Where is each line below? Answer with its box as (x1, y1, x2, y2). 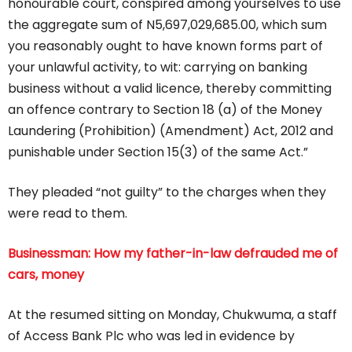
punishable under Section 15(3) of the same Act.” (8, 143, 308, 162)
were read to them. (8, 204, 127, 223)
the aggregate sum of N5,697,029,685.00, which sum (8, 16, 327, 35)
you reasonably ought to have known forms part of (8, 37, 323, 56)
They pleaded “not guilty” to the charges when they (8, 183, 326, 202)
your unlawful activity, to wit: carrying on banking (8, 58, 307, 77)
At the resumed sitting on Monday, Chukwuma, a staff (8, 306, 337, 324)
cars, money (8, 266, 84, 284)
